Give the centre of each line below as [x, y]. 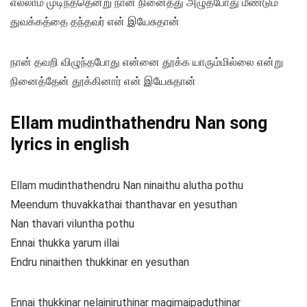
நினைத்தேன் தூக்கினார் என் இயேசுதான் [103, 82]
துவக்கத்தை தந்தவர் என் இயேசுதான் [95, 22]
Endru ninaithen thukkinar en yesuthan [100, 262]
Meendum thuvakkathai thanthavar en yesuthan [124, 205]
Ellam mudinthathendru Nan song [139, 123]
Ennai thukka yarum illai [65, 243]
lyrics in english [70, 145]
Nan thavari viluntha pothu [72, 224]
